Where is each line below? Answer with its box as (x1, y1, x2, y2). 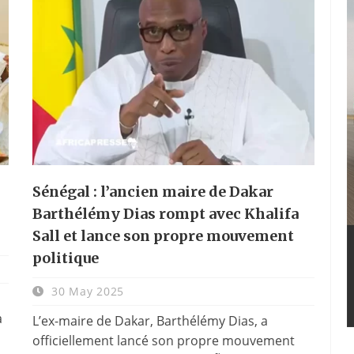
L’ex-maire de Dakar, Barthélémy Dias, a (32, 311, 268, 330)
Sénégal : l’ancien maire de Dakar (32, 182, 273, 201)
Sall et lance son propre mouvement (32, 226, 294, 245)
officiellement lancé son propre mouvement (32, 331, 295, 349)
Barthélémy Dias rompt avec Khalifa (32, 204, 299, 223)
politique (32, 248, 99, 267)
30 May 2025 (47, 283, 124, 299)
